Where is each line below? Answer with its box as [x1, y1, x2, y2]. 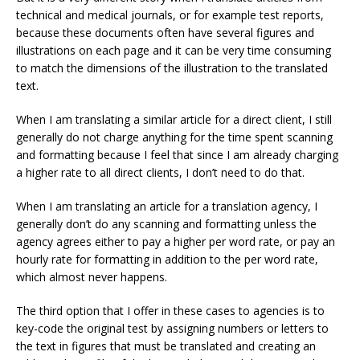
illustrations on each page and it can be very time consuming [16, 42, 331, 58]
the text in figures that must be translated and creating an [16, 337, 316, 354]
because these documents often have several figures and [16, 24, 314, 40]
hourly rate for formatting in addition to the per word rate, [16, 251, 318, 267]
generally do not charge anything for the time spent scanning [16, 129, 333, 145]
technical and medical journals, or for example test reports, [16, 6, 324, 22]
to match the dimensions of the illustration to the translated [16, 59, 328, 76]
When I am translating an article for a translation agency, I [16, 198, 317, 214]
